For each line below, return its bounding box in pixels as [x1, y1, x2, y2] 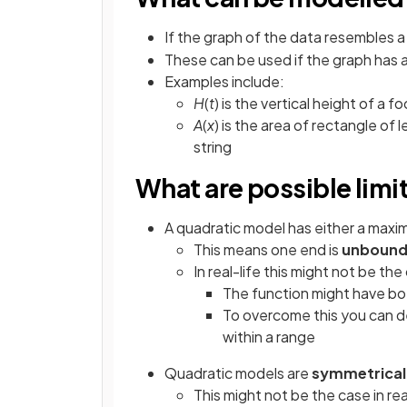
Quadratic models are [164, 363, 312, 383]
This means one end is [194, 240, 342, 260]
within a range [223, 327, 315, 347]
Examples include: [164, 72, 284, 92]
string [194, 137, 232, 157]
